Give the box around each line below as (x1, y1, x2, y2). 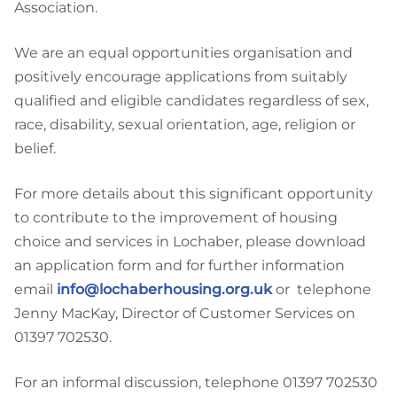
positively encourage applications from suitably (14, 67, 347, 85)
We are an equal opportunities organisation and (14, 43, 353, 61)
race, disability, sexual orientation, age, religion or (14, 115, 355, 133)
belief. (14, 139, 56, 157)
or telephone (272, 280, 371, 298)
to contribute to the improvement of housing (14, 208, 338, 226)
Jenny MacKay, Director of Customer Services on (14, 304, 355, 322)
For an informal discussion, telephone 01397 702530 (14, 373, 378, 391)
